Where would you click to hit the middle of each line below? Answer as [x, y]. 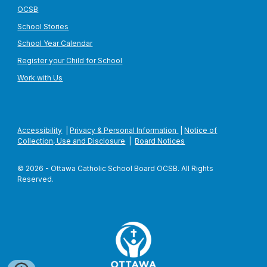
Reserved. [37, 179]
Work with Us [40, 77]
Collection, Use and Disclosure [72, 141]
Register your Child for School [70, 60]
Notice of [201, 130]
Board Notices [160, 141]
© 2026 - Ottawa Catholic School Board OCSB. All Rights [116, 168]
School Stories [43, 26]
